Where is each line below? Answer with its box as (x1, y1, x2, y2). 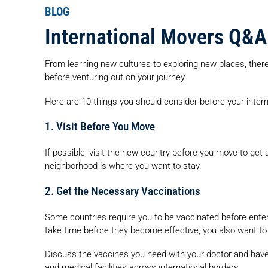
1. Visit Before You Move (45, 120, 155, 134)
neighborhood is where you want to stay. (45, 160, 202, 171)
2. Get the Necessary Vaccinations (45, 184, 200, 198)
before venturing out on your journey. (45, 71, 187, 83)
